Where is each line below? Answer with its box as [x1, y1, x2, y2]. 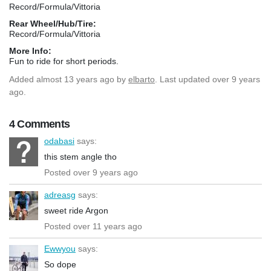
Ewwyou [44, 243, 76, 253]
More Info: [9, 45, 51, 56]
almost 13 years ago [36, 74, 114, 84]
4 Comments [9, 117, 70, 130]
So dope [44, 259, 76, 269]
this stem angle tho [44, 151, 117, 162]
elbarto [128, 74, 155, 84]
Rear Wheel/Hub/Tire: [9, 18, 96, 28]
